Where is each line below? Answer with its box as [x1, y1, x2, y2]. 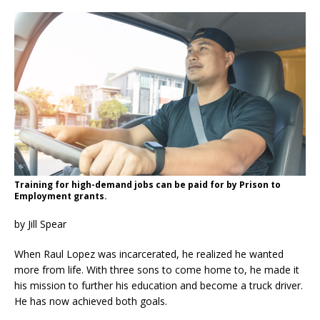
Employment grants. [14, 190, 107, 203]
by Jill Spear [14, 217, 66, 231]
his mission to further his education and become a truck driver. [14, 279, 303, 293]
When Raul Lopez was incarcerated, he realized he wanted [14, 247, 284, 261]
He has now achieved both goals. [14, 294, 167, 309]
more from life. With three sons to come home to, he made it [14, 263, 299, 277]
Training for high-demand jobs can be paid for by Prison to [14, 179, 281, 191]
